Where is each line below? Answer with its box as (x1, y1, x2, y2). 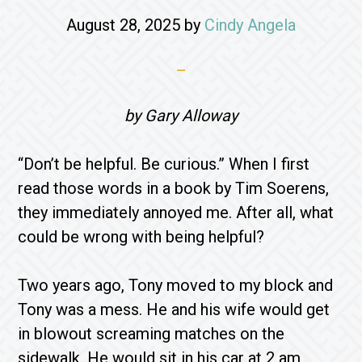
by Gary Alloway (124, 106, 238, 125)
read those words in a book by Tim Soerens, (18, 179, 330, 198)
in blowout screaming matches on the (18, 324, 285, 343)
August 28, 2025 (66, 15, 180, 35)
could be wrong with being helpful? (18, 227, 269, 246)
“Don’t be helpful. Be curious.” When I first (18, 154, 310, 174)
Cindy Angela (204, 15, 296, 35)
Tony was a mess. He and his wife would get (18, 300, 330, 319)
